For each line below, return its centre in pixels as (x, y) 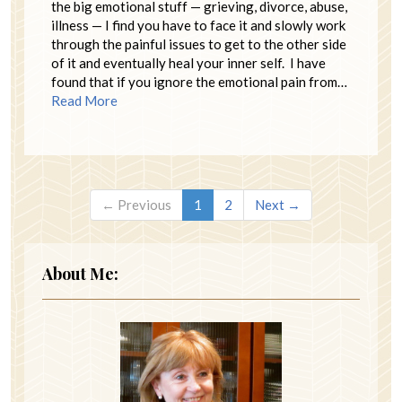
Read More (84, 100)
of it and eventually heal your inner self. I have (188, 62)
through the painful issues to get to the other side (199, 44)
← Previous (136, 204)
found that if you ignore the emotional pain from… (199, 81)
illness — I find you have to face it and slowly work (198, 25)
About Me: (80, 273)
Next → (278, 204)
